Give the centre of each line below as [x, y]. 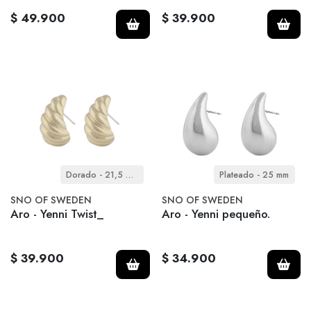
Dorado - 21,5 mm [130, 175]
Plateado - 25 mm [254, 175]
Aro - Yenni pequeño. [216, 214]
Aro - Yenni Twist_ [57, 214]
